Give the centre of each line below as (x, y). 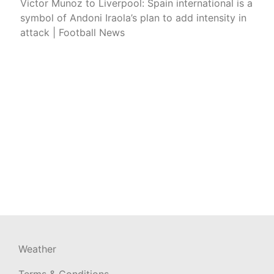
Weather (37, 249)
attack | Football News (72, 33)
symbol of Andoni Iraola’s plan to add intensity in (133, 18)
